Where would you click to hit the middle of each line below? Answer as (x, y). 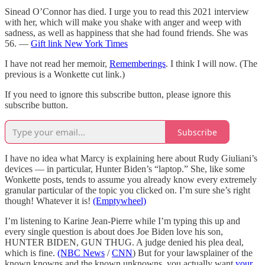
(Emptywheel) (119, 201)
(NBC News (81, 253)
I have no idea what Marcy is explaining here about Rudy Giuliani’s (131, 159)
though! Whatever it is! (49, 201)
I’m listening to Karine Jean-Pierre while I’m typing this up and (122, 221)
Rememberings (138, 64)
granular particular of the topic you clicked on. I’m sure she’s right (127, 190)
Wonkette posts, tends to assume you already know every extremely (131, 180)
